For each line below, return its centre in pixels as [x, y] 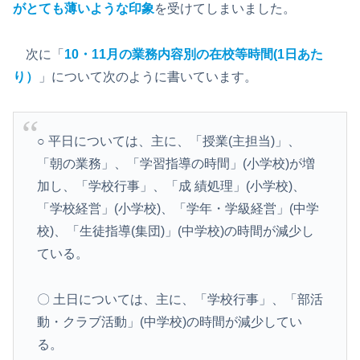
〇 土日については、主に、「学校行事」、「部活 [180, 299]
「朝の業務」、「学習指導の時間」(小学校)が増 [176, 163]
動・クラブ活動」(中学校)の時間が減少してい [169, 321]
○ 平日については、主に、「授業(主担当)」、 [168, 141]
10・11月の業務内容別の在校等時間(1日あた [194, 54]
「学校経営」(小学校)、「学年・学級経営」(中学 [178, 208]
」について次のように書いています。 [148, 76]
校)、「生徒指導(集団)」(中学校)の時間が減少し [175, 231]
